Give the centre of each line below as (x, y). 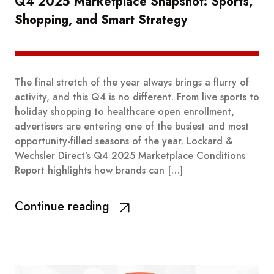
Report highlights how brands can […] (99, 170)
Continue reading (62, 206)
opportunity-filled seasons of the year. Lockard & (124, 141)
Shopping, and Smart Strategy (101, 20)
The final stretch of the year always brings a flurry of (132, 82)
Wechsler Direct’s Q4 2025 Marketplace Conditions (130, 155)
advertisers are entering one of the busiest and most (132, 126)
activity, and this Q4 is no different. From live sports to (137, 97)
